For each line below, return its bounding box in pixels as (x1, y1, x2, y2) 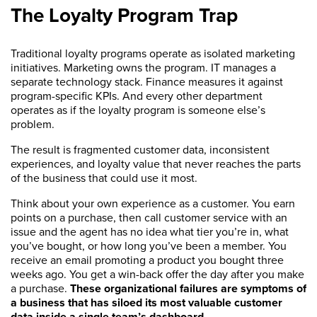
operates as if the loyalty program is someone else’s (11, 102, 265, 118)
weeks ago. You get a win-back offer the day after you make (11, 266, 304, 282)
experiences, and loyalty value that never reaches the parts (11, 156, 301, 172)
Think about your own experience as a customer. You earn (11, 195, 295, 212)
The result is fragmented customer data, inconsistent (11, 142, 270, 158)
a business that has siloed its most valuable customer (11, 294, 282, 311)
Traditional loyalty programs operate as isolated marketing (11, 45, 295, 62)
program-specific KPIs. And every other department (11, 88, 263, 104)
